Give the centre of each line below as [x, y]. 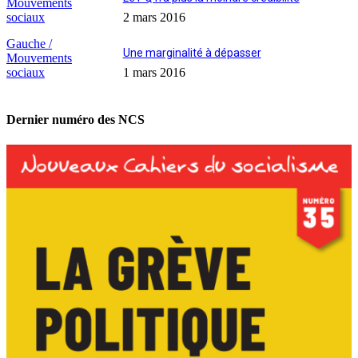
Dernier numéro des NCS [76, 120]
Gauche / [29, 44]
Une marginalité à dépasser [192, 53]
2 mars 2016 [154, 18]
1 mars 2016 [154, 73]
